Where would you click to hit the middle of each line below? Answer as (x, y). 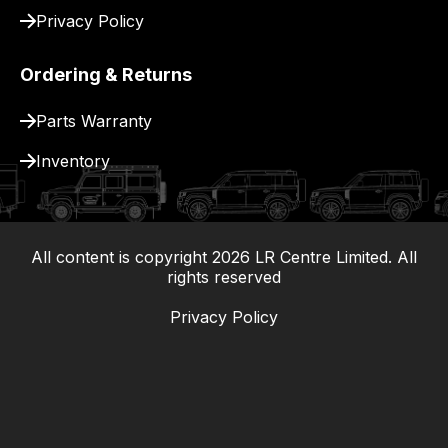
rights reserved (224, 276)
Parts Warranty (94, 121)
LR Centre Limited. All (333, 256)
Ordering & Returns (106, 75)
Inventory (73, 161)
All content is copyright (121, 256)
